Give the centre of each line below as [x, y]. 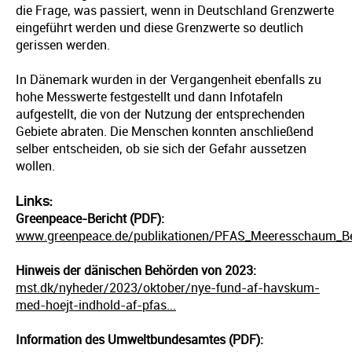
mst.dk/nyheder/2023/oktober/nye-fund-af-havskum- [168, 288]
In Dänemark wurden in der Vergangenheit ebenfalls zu [169, 80]
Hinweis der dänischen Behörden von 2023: [136, 271]
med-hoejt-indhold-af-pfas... [96, 305]
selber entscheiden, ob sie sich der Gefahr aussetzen [161, 149]
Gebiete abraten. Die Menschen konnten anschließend [165, 132]
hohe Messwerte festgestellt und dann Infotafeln [149, 97]
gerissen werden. [63, 45]
